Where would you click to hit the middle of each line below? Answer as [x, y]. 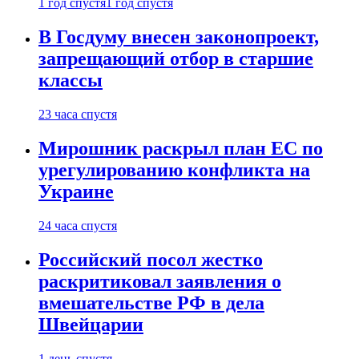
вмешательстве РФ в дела [151, 303]
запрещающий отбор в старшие [176, 59]
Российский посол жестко [151, 259]
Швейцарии [91, 324]
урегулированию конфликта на [174, 169]
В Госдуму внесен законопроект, [179, 37]
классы [71, 81]
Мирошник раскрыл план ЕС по [181, 148]
